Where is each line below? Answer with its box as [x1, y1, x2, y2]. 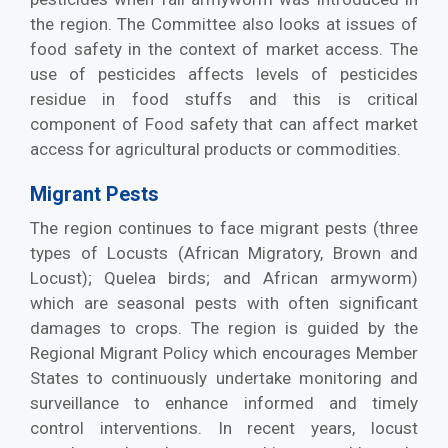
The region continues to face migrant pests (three [30, 217, 418, 238]
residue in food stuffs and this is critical [30, 88, 418, 109]
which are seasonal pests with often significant [30, 292, 418, 313]
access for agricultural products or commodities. [30, 138, 401, 159]
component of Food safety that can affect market [30, 113, 418, 134]
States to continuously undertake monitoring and [30, 367, 418, 388]
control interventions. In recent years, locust [30, 417, 418, 438]
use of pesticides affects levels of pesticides [30, 63, 418, 84]
